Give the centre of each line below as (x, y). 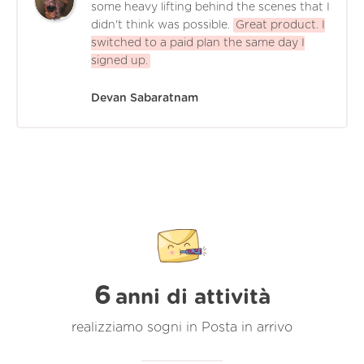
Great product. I (280, 25)
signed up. (119, 61)
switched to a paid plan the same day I (198, 43)
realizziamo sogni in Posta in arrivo (182, 327)
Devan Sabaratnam (145, 98)
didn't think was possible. (160, 25)
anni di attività (193, 297)
